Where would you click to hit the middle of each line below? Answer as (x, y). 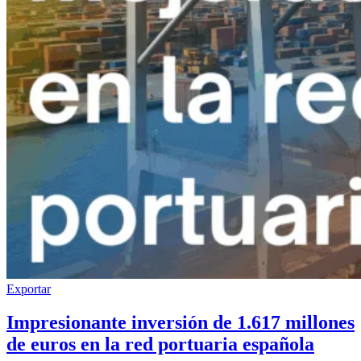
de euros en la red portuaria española (160, 344)
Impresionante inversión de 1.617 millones (180, 323)
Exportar (29, 288)
